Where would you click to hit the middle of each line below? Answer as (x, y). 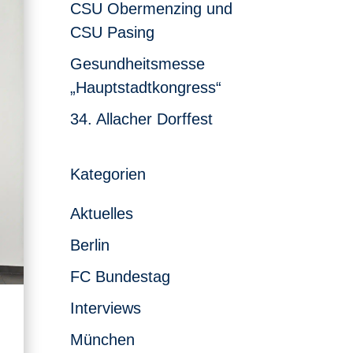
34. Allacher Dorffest (142, 119)
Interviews (106, 308)
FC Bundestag (121, 276)
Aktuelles (102, 213)
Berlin (90, 245)
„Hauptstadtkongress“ (146, 87)
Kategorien (108, 174)
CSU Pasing (113, 32)
